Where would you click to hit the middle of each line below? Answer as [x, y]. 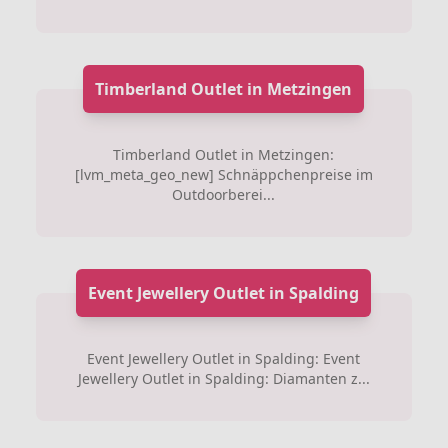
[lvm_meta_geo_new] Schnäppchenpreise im [223, 174]
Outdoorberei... [224, 194]
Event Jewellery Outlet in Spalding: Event [224, 358]
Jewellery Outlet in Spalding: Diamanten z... [223, 378]
